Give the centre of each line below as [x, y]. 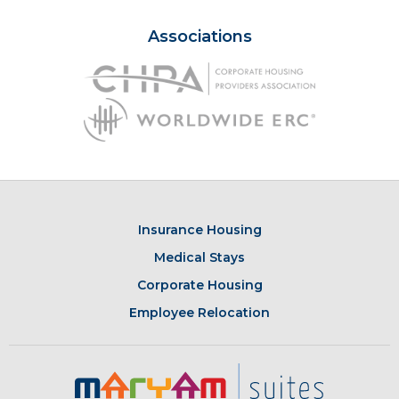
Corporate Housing [199, 285]
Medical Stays [199, 258]
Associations [199, 37]
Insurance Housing [199, 230]
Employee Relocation [199, 313]
